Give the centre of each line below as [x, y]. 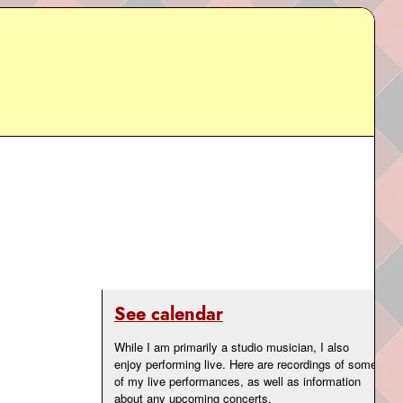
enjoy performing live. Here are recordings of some [245, 364]
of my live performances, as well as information [237, 381]
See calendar [168, 314]
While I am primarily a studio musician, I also [231, 347]
